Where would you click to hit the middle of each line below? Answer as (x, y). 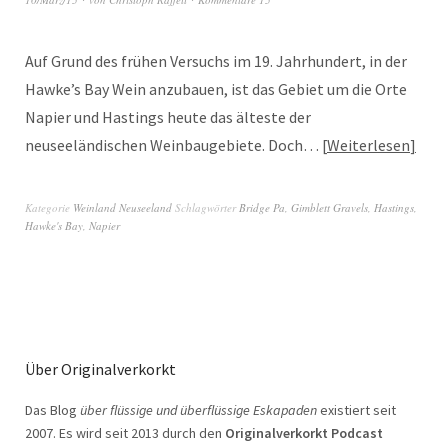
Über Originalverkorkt (100, 369)
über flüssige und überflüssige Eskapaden (198, 410)
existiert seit (356, 410)
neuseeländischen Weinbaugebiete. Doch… (173, 145)
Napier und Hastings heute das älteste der (168, 117)
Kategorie (49, 208)
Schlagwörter (207, 208)
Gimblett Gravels (329, 208)
